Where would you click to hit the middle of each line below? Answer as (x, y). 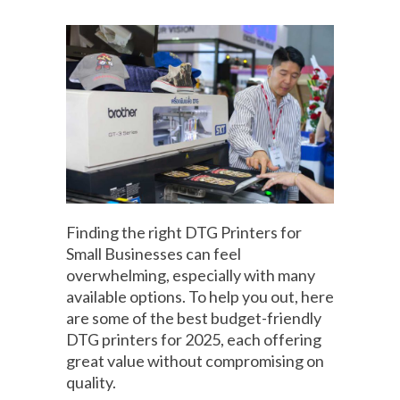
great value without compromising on (195, 361)
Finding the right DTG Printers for (184, 233)
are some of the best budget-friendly (194, 318)
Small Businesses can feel (154, 254)
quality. (91, 383)
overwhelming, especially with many (191, 275)
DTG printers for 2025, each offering (194, 340)
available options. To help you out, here (200, 297)
